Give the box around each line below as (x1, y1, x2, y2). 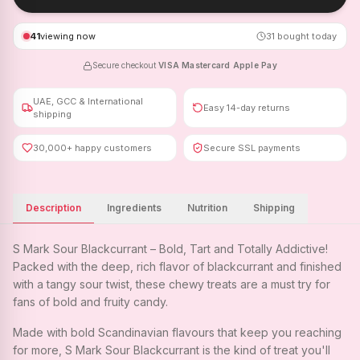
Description (26, 202, 81, 214)
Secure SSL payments (203, 142, 301, 153)
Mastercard (182, 60, 231, 70)
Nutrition (187, 202, 227, 214)
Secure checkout (92, 60, 157, 70)
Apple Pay (232, 60, 277, 70)
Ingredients (107, 202, 162, 214)
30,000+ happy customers (33, 142, 152, 153)
